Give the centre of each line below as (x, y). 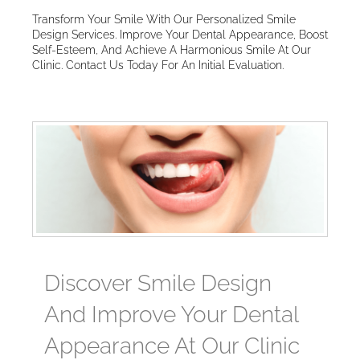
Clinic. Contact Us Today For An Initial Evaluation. (158, 65)
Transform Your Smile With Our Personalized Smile (164, 19)
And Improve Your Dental (171, 315)
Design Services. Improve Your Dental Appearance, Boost (180, 35)
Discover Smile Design (158, 284)
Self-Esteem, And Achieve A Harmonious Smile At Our (172, 50)
